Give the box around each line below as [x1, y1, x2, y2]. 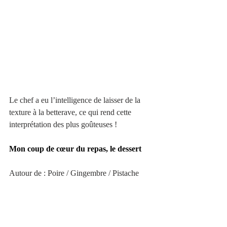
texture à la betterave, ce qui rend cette [9, 107, 133, 117]
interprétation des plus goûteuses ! [9, 120, 117, 129]
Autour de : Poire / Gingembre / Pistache [9, 168, 139, 177]
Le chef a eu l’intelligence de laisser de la [9, 95, 142, 104]
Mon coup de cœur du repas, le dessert [9, 144, 143, 153]
